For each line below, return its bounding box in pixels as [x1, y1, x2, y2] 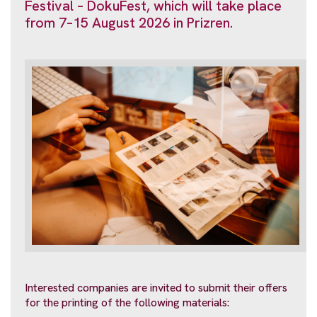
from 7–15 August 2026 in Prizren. [25, 13, 233, 32]
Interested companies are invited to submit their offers [25, 280, 287, 295]
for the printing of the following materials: [25, 295, 229, 310]
